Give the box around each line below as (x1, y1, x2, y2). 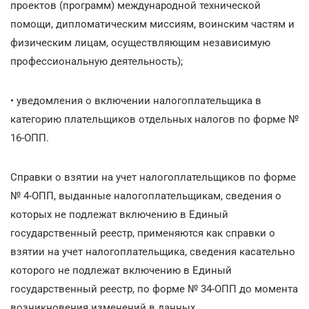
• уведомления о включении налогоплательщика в (10, 94, 261, 107)
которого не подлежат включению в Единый (10, 263, 232, 277)
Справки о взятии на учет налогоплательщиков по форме (10, 170, 296, 183)
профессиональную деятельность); (10, 54, 183, 68)
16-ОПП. (10, 131, 49, 144)
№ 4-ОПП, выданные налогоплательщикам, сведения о (10, 189, 281, 202)
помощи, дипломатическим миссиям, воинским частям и (10, 17, 295, 30)
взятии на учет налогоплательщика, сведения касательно (10, 245, 295, 258)
